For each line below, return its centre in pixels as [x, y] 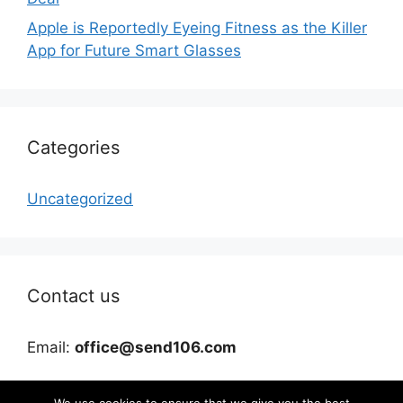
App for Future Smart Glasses [134, 51]
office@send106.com [156, 348]
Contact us [73, 296]
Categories [73, 148]
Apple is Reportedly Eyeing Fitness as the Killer [197, 28]
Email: [51, 348]
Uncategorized [80, 199]
